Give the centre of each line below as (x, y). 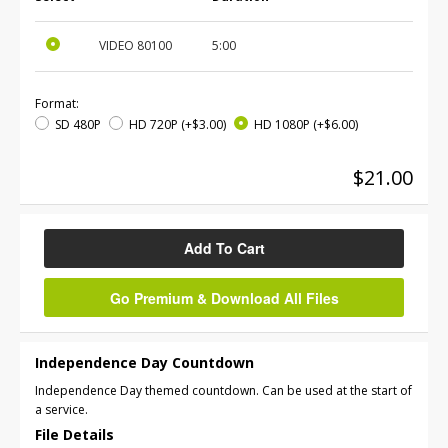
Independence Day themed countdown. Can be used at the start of (223, 390)
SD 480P (78, 124)
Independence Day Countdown (144, 362)
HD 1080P (282, 124)
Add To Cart (224, 247)
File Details (74, 434)
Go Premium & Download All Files (224, 297)
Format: (57, 104)
